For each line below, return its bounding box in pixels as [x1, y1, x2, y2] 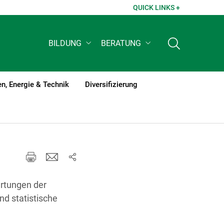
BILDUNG [48, 38, 82, 48]
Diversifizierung [84, 79, 137, 89]
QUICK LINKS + [132, 3, 180, 11]
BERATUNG [101, 38, 141, 48]
